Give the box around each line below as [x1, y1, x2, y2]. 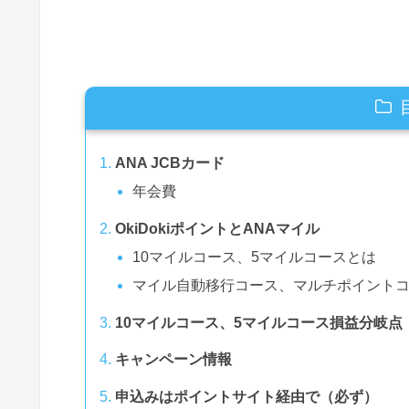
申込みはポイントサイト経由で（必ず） [115, 389, 378, 405]
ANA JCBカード [115, 154, 225, 171]
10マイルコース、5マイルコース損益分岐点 [115, 314, 403, 330]
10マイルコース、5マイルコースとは [132, 248, 377, 265]
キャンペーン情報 [115, 351, 232, 368]
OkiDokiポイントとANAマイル [115, 220, 320, 236]
